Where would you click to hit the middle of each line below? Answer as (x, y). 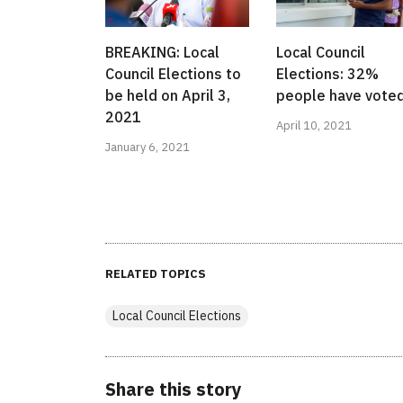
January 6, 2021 (148, 148)
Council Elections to (173, 74)
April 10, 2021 (314, 126)
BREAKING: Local (162, 53)
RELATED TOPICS (156, 274)
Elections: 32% (327, 74)
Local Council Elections (177, 316)
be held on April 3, (168, 96)
